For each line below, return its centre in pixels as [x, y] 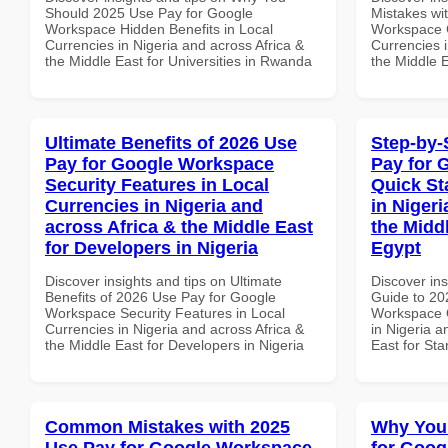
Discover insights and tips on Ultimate [163, 280]
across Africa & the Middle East [179, 226]
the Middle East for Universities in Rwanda [178, 60]
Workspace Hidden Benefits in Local [159, 28]
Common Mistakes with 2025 [167, 426]
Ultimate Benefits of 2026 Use [171, 142]
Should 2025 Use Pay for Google [149, 12]
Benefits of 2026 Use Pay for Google [160, 296]
